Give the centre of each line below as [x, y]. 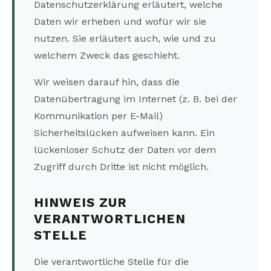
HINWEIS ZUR [80, 203]
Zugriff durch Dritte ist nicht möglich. [121, 167]
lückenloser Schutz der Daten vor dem [125, 150]
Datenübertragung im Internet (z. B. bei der [135, 99]
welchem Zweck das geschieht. [107, 56]
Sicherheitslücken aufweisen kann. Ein [124, 133]
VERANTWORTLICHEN [110, 219]
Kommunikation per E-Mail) [98, 116]
